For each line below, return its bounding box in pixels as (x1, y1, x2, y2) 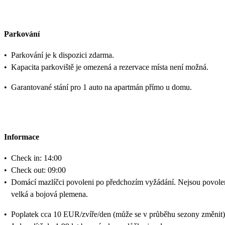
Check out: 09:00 (11, 165, 66, 174)
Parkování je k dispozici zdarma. (11, 51, 114, 60)
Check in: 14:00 (11, 153, 62, 162)
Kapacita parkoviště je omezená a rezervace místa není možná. (11, 63, 208, 72)
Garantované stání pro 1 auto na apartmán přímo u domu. (11, 83, 192, 92)
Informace (4, 132, 39, 141)
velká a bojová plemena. (11, 189, 88, 198)
